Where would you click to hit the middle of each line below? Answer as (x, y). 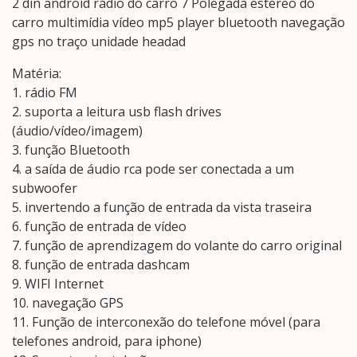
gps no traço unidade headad (99, 42)
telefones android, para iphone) (107, 341)
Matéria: (37, 74)
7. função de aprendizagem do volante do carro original (177, 246)
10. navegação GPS (68, 303)
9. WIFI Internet (58, 284)
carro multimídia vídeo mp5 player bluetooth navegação (178, 23)
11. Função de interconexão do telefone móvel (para (166, 322)
